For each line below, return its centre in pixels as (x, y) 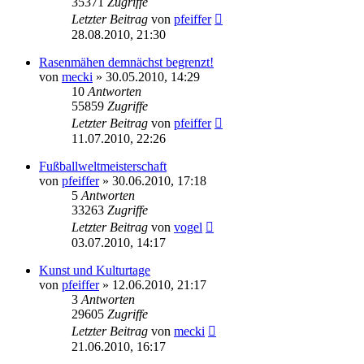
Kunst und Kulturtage (95, 270)
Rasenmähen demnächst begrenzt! (126, 62)
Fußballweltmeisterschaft (103, 166)
